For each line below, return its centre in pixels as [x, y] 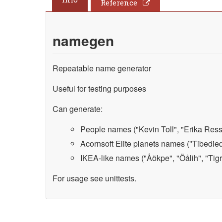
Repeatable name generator [102, 68]
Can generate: [78, 109]
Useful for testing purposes [100, 88]
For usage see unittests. [95, 178]
